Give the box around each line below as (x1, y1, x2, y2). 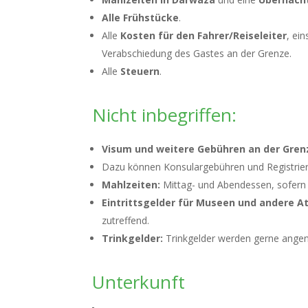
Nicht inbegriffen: (92, 102, 237, 127)
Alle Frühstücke (102, 11, 179, 24)
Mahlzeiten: (102, 178, 161, 191)
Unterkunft (92, 269, 186, 294)
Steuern (120, 65, 160, 78)
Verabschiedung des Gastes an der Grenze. (102, 47, 292, 60)
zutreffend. (102, 214, 150, 227)
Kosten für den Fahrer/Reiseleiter (120, 29, 287, 42)
